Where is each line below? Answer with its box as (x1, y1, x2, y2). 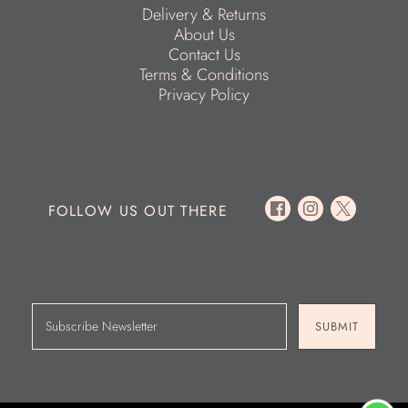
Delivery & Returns (142, 3, 266, 27)
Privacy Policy (158, 83, 250, 107)
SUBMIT (314, 318, 359, 336)
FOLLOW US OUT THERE (47, 199, 228, 221)
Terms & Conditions (139, 63, 269, 87)
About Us (173, 23, 235, 47)
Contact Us (168, 43, 240, 67)
